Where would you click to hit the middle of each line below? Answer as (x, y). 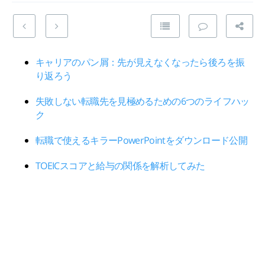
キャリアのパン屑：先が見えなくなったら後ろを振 (140, 62)
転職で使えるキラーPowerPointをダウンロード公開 (142, 140)
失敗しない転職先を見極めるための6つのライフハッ (143, 101)
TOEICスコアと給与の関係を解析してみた (120, 166)
